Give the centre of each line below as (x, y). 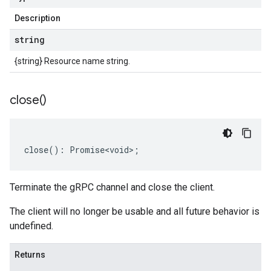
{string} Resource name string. (72, 61)
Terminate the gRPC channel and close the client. (112, 187)
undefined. (31, 226)
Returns (30, 255)
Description (38, 18)
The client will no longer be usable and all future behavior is (135, 211)
